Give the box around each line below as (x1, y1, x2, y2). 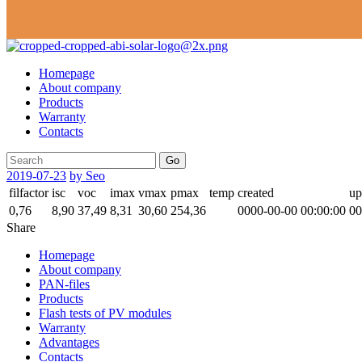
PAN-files (39, 277, 90, 292)
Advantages (39, 335, 99, 350)
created (238, 186, 274, 200)
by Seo (69, 169, 105, 183)
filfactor (9, 186, 48, 200)
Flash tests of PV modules (39, 306, 171, 321)
